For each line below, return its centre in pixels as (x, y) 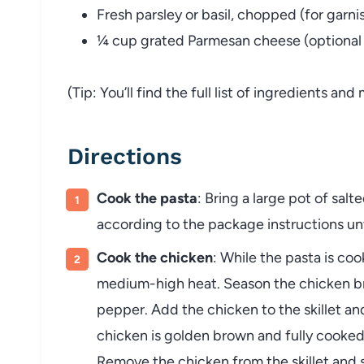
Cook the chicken (155, 257)
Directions (125, 156)
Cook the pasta (147, 198)
